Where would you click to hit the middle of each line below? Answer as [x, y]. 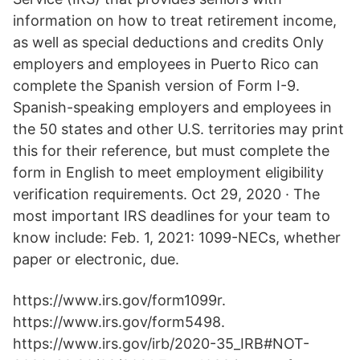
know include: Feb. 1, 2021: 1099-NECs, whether [177, 237]
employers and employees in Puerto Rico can [166, 64]
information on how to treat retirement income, [175, 20]
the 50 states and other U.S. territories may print [178, 129]
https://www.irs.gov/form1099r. [119, 300]
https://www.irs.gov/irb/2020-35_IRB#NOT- [161, 344]
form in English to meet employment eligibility [168, 172]
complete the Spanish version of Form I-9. [156, 86]
